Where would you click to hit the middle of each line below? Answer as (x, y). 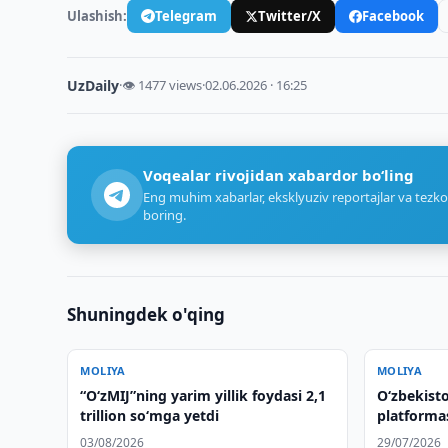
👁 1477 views (162, 85)
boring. (165, 215)
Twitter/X (290, 15)
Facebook (393, 15)
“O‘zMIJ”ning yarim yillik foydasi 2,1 (203, 395)
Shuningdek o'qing (146, 314)
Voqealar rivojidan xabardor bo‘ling (279, 175)
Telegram (186, 15)
